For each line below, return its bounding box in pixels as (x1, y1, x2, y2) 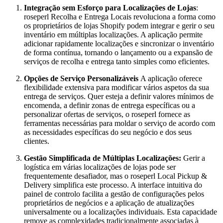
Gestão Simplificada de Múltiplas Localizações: (24, 153, 181, 162)
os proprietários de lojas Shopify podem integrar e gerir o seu (24, 21, 215, 30)
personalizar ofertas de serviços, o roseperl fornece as (24, 110, 190, 118)
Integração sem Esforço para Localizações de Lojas (24, 3, 196, 12)
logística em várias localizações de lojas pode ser (24, 162, 176, 171)
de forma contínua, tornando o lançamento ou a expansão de (24, 48, 213, 57)
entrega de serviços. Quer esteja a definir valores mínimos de (24, 92, 214, 101)
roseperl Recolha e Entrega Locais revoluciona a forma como (24, 12, 216, 21)
